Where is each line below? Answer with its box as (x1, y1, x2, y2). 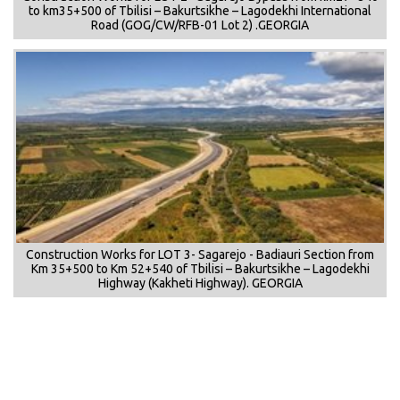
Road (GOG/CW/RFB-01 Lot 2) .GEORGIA (91, 17, 309, 32)
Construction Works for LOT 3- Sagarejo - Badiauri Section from (26, 246, 374, 262)
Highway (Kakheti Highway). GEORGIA (97, 275, 303, 290)
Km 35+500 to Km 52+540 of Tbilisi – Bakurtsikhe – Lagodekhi (30, 261, 370, 276)
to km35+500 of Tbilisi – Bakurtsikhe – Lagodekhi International (29, 3, 371, 18)
